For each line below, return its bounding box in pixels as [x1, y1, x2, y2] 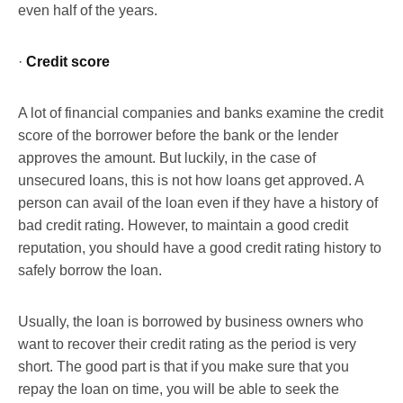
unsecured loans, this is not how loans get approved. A [18, 172, 363, 188]
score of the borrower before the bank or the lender [18, 127, 338, 143]
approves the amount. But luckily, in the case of [18, 149, 316, 166]
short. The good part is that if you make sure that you [18, 358, 349, 374]
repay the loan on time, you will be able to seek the [18, 381, 339, 397]
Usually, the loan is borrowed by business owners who [18, 313, 363, 329]
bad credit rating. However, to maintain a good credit [18, 217, 348, 233]
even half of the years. [18, 2, 157, 18]
